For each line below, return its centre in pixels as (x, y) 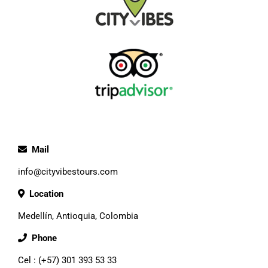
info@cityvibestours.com (68, 171)
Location (44, 194)
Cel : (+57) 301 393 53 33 (67, 260)
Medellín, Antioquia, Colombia (78, 216)
